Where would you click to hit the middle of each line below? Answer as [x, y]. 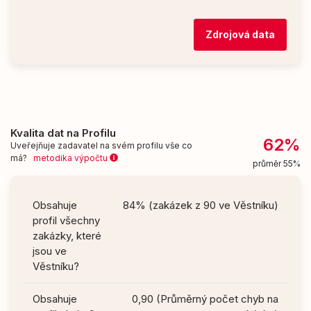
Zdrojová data [240, 35]
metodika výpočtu [72, 158]
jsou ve [50, 251]
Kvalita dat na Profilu [63, 133]
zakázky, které [67, 235]
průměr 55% [276, 163]
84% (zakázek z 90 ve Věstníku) [201, 205]
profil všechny [66, 220]
